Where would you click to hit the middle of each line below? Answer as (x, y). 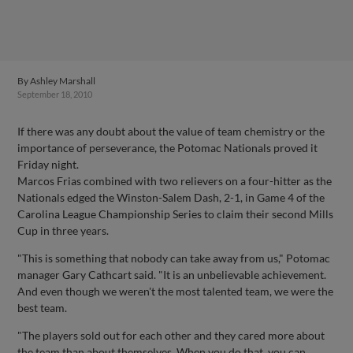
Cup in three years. (63, 230)
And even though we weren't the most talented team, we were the (176, 291)
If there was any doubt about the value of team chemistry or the (171, 131)
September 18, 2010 (55, 94)
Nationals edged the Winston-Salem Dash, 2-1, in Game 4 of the (171, 197)
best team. (43, 308)
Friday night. (48, 164)
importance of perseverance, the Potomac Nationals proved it (168, 148)
